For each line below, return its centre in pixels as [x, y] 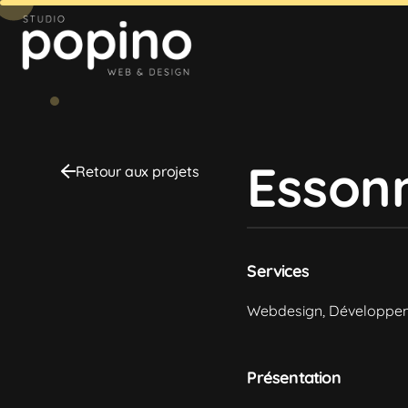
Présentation [294, 377]
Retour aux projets [138, 171]
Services [278, 270]
